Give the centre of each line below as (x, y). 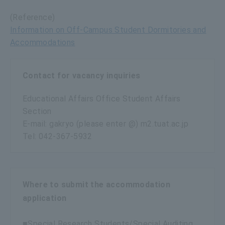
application (45, 198)
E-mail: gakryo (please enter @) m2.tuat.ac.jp (105, 124)
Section (37, 111)
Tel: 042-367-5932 (58, 136)
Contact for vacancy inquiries (82, 75)
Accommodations (43, 42)
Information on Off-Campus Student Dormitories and (108, 30)
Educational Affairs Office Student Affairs (102, 98)
